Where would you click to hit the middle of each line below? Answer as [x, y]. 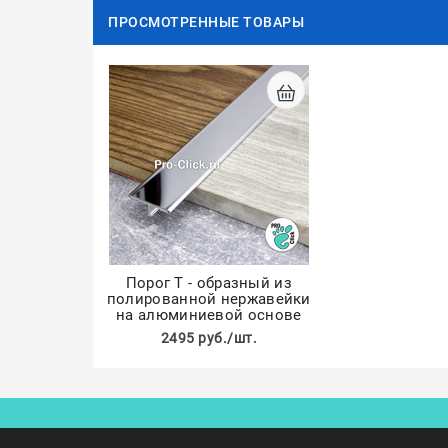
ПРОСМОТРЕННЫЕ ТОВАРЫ [206, 22]
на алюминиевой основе [209, 315]
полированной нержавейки [208, 299]
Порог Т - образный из [208, 283]
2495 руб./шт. [209, 338]
